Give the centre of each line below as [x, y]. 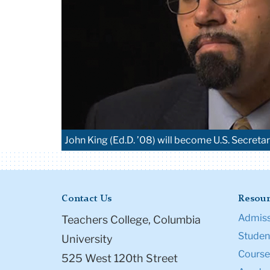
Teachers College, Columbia [131, 220]
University [87, 239]
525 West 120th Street [120, 259]
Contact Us [86, 199]
